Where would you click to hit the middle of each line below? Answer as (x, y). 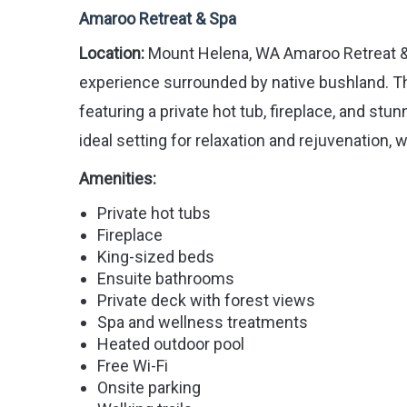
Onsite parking (149, 388)
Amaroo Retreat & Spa (158, 19)
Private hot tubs (154, 213)
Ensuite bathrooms (166, 279)
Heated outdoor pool (171, 344)
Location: (112, 54)
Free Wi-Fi (133, 366)
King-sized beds (156, 257)
